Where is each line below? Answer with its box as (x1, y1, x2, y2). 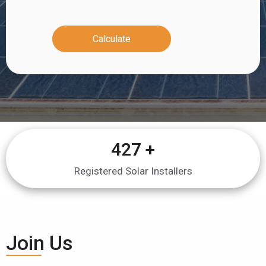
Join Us (6, 231, 73, 255)
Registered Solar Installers (74, 165, 192, 177)
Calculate (93, 33, 131, 45)
